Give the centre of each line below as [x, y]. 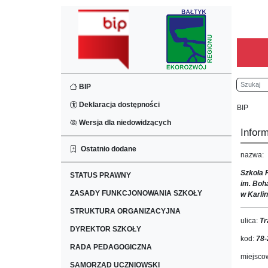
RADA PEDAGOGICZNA [111, 247]
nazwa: [252, 155]
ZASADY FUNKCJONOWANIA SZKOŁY [136, 193]
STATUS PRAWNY [100, 175]
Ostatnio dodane [107, 149]
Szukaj [248, 83]
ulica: [250, 221]
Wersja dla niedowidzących [124, 123]
